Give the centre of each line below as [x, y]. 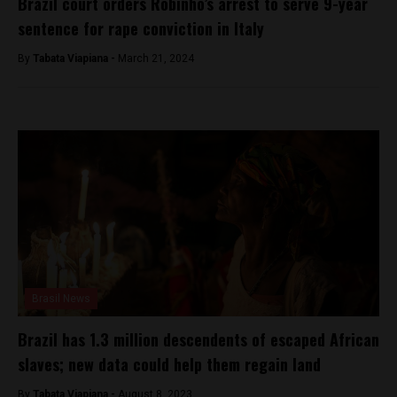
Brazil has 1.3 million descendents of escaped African [198, 339]
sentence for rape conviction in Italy [141, 28]
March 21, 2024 [156, 58]
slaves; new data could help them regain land [169, 364]
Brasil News [61, 298]
